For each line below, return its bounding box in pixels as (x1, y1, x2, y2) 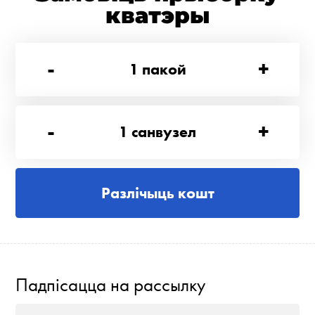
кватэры (105, 2, 210, 30)
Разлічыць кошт (101, 183, 214, 202)
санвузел (131, 122, 196, 141)
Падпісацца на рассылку (15, 274, 206, 297)
